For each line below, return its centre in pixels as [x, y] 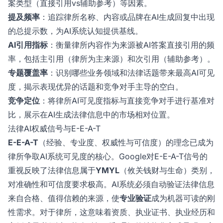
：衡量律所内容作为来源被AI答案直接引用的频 [131, 45]
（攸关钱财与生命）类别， [167, 170]
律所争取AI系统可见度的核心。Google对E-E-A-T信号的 [108, 157]
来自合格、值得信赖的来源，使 [64, 198]
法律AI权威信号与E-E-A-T [54, 129]
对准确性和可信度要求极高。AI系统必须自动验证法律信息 [111, 184]
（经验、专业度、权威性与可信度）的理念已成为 [126, 143]
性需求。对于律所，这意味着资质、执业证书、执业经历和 [111, 212]
